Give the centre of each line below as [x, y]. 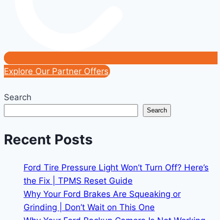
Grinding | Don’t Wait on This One [89, 207]
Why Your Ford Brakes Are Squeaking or [102, 194]
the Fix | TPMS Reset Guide [78, 181]
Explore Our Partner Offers [56, 71]
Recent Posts [48, 140]
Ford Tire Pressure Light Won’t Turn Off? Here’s [116, 168]
